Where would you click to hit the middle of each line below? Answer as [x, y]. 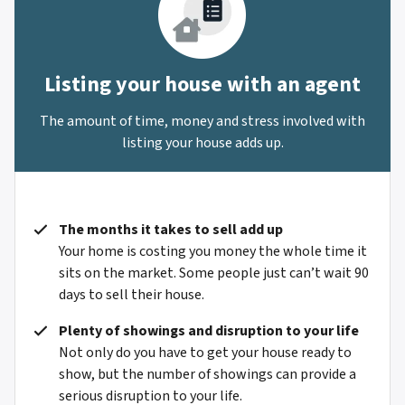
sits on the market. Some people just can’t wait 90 [214, 273]
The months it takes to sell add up [171, 230]
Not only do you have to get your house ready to [205, 353]
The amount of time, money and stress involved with [202, 122]
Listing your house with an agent [202, 85]
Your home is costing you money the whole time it [213, 252]
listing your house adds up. [202, 143]
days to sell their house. [132, 295]
